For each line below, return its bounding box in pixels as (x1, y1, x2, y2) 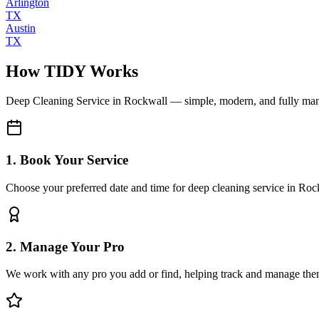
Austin (6, 21, 36, 34)
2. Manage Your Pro (6, 239, 125, 254)
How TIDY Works (6, 61, 138, 80)
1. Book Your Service (6, 152, 128, 168)
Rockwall (124, 95, 167, 108)
